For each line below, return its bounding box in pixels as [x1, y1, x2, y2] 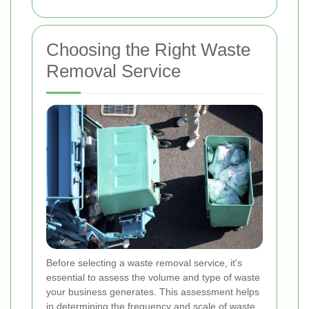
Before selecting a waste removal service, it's [46, 257, 242, 269]
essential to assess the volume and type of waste [46, 272, 260, 283]
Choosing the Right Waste [46, 39, 250, 61]
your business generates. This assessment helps [46, 286, 259, 298]
